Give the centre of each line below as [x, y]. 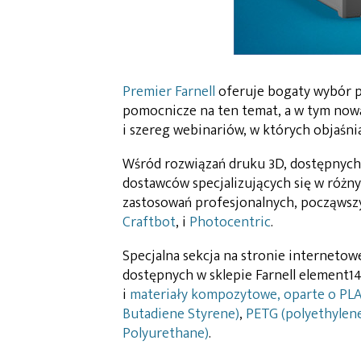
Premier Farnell [169, 91]
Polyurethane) [166, 333]
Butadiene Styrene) [181, 314]
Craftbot [149, 222]
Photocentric [230, 222]
